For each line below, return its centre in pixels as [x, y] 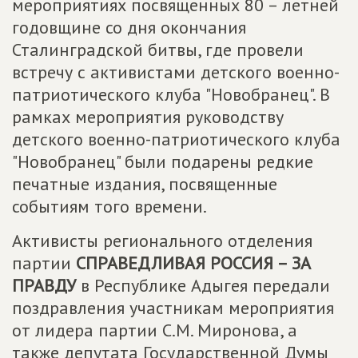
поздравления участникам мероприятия [173, 308]
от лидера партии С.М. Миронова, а [155, 330]
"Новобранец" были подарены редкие [163, 161]
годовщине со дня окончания [129, 27]
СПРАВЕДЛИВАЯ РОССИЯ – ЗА [193, 263]
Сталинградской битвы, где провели [158, 50]
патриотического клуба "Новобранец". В [171, 94]
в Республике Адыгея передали [203, 285]
